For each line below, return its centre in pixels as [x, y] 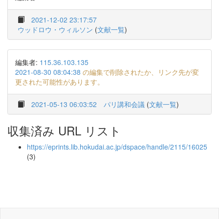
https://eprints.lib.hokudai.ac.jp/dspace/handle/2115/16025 [117, 147]
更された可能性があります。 [60, 82]
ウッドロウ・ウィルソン [55, 29]
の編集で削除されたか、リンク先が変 [140, 72]
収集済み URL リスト [64, 130]
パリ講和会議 [124, 104]
